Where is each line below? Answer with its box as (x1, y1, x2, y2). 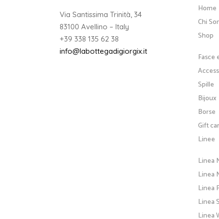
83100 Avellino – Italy (60, 22, 129, 32)
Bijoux (197, 92, 217, 104)
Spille (197, 79, 214, 90)
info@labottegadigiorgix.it (60, 46, 147, 56)
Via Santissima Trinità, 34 (60, 10, 142, 20)
